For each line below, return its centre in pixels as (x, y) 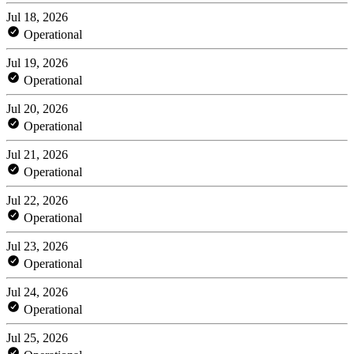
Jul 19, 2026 (37, 62)
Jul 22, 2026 (37, 200)
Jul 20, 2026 (37, 108)
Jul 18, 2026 (37, 17)
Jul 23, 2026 (37, 246)
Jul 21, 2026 (37, 154)
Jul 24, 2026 (37, 292)
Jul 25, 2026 (37, 337)
